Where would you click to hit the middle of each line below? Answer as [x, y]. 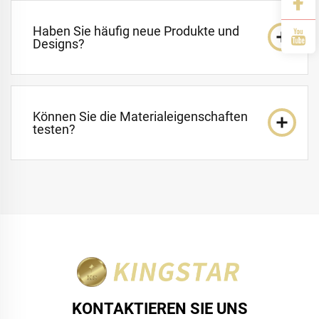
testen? [54, 129]
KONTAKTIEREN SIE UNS [159, 308]
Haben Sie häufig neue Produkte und [136, 31]
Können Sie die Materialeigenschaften [140, 116]
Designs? [59, 43]
